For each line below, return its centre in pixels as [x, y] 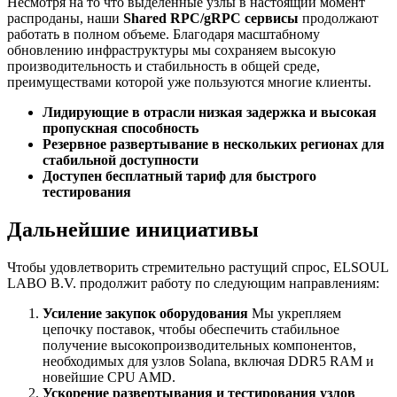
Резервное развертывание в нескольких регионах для [214, 144]
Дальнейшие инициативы [133, 230]
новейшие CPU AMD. [109, 378]
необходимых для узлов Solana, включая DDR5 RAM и [208, 362]
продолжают [339, 19]
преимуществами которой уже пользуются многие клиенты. [189, 82]
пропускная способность [121, 128]
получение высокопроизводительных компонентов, [199, 346]
